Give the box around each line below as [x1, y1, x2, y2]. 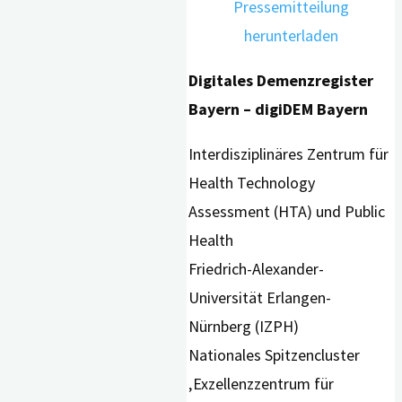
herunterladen [243, 25, 338, 47]
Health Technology [188, 172, 316, 194]
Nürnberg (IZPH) [188, 316, 300, 337]
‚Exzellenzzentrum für [188, 373, 335, 395]
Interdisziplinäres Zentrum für [188, 144, 389, 165]
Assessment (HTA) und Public [188, 201, 386, 223]
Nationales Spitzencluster [188, 345, 361, 366]
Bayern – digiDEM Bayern [188, 99, 369, 120]
